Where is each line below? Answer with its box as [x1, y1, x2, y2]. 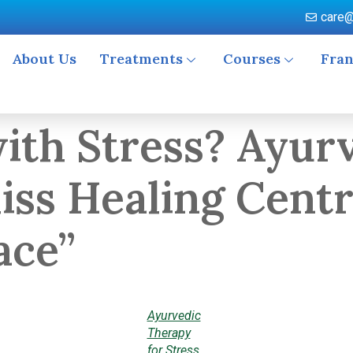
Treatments [99, 49, 183, 68]
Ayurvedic [147, 308, 201, 323]
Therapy [147, 325, 191, 340]
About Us [11, 49, 76, 68]
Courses [222, 49, 281, 68]
